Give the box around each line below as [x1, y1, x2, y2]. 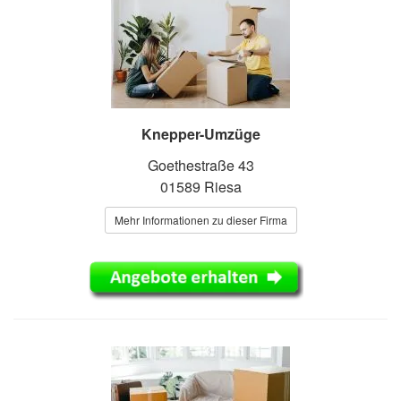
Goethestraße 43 [147, 154, 254, 175]
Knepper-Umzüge [141, 123, 260, 144]
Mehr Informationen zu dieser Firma [114, 211, 287, 227]
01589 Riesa [159, 175, 242, 197]
